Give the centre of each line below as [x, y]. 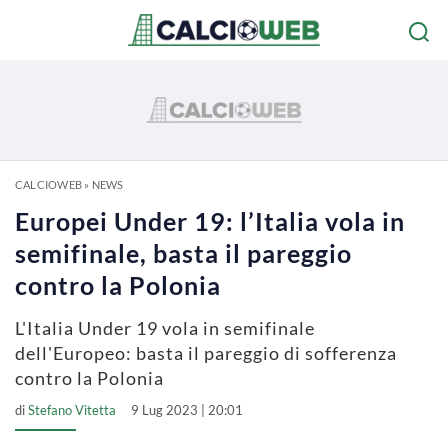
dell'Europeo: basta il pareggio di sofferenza [206, 353]
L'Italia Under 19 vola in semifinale [165, 328]
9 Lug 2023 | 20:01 [187, 410]
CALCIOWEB [48, 184]
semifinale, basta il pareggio [183, 253]
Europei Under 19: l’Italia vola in [210, 221]
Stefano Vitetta [72, 410]
